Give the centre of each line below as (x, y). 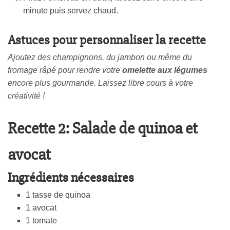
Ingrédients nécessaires (71, 178)
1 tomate (41, 221)
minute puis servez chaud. (71, 11)
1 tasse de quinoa (58, 195)
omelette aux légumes (165, 70)
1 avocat (41, 208)
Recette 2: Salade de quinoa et (102, 128)
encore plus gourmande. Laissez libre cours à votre (100, 83)
